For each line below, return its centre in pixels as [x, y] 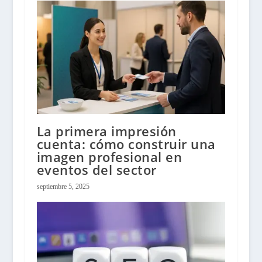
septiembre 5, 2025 [63, 186]
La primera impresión [106, 131]
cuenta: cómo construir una [126, 144]
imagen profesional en [109, 156]
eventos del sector [96, 169]
